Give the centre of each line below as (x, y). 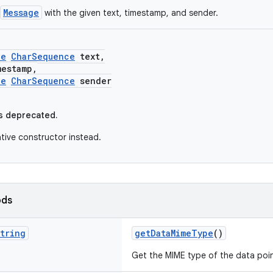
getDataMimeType (174, 233)
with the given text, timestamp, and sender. (130, 13)
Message (21, 12)
